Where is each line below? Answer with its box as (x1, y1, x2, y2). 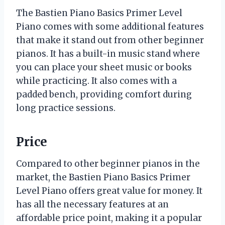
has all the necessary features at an (16, 198, 169, 210)
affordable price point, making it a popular (16, 212, 202, 223)
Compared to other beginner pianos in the (16, 158, 200, 169)
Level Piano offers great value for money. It (16, 185, 202, 196)
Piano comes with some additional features (16, 21, 204, 32)
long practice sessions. (16, 102, 116, 114)
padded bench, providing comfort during (16, 88, 192, 100)
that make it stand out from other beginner (16, 34, 204, 46)
